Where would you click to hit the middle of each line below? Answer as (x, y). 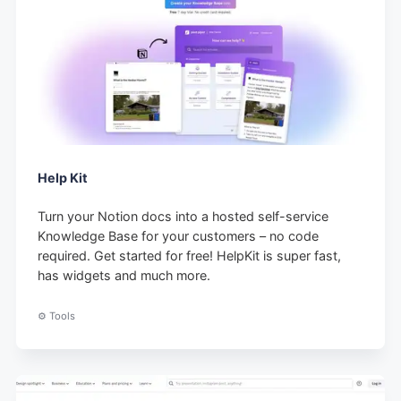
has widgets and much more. (124, 276)
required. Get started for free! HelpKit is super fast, (190, 256)
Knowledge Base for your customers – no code (179, 236)
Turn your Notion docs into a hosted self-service (183, 217)
